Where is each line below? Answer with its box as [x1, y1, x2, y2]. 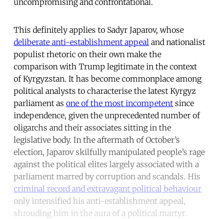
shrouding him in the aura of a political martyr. [14, 208, 187, 218]
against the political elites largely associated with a [14, 159, 199, 169]
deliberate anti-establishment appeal [14, 37, 149, 47]
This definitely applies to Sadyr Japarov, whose [14, 24, 184, 35]
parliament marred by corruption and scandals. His [14, 171, 200, 181]
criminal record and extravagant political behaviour [14, 183, 201, 194]
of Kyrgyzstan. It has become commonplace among [14, 73, 201, 84]
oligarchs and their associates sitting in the [14, 122, 171, 132]
